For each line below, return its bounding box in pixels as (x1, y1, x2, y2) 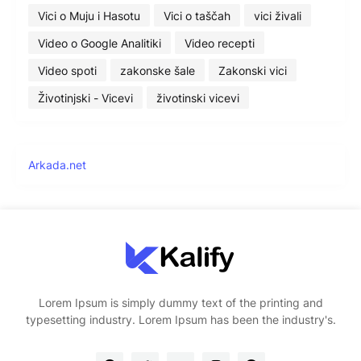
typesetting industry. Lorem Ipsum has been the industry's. (25, 313, 336, 327)
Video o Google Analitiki (38, 35, 161, 50)
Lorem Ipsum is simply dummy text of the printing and (38, 296, 323, 310)
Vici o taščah (164, 8, 230, 23)
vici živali (254, 8, 301, 23)
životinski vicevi (156, 90, 239, 105)
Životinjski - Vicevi (38, 90, 133, 105)
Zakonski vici (218, 63, 287, 77)
